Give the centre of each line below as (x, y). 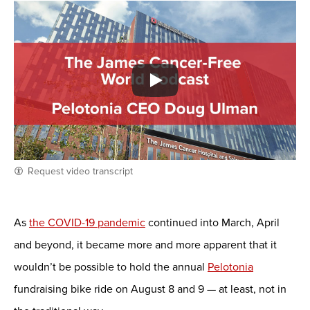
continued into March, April (212, 222)
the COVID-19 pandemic (87, 222)
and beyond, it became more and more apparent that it (145, 245)
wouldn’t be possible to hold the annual (111, 267)
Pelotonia (230, 267)
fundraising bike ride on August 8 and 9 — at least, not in (150, 289)
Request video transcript (80, 171)
